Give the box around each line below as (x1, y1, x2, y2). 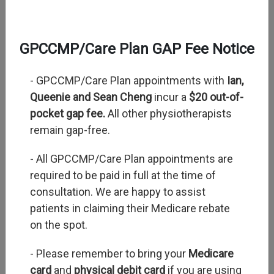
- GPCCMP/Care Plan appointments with (30, 74, 227, 87)
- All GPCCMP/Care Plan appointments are (30, 152, 233, 165)
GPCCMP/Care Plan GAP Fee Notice (20, 40, 254, 57)
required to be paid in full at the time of (30, 169, 216, 182)
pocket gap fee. (30, 107, 105, 120)
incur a (152, 91, 189, 103)
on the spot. (30, 218, 87, 231)
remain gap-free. (30, 124, 110, 136)
